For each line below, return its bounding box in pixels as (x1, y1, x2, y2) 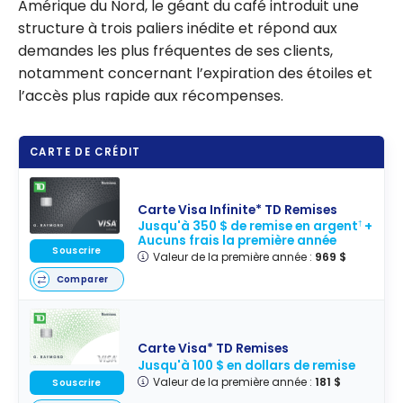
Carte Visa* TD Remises (138, 340, 290, 358)
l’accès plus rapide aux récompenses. (18, 85, 283, 107)
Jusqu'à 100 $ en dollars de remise (138, 356, 356, 374)
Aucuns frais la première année (138, 232, 337, 250)
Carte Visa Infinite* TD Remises (138, 201, 338, 219)
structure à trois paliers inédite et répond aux (18, 18, 337, 40)
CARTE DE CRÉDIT (30, 144, 141, 159)
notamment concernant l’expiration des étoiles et (18, 63, 372, 85)
